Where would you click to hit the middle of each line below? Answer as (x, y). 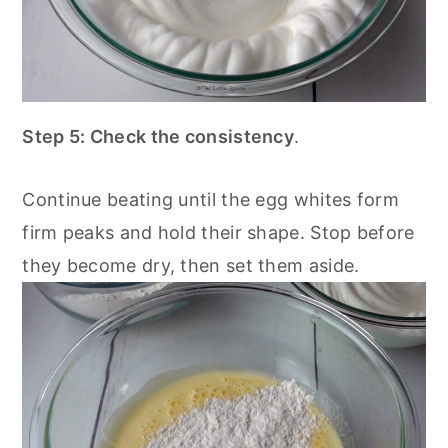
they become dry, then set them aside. (191, 265)
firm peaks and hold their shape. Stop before (218, 232)
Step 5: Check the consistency (158, 136)
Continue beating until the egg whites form (210, 199)
